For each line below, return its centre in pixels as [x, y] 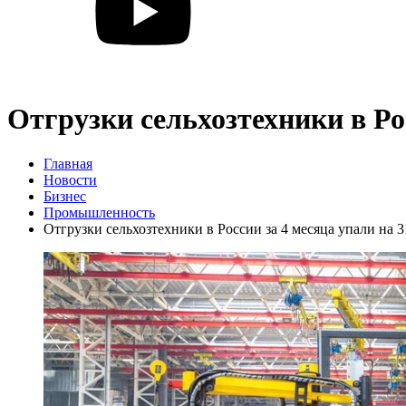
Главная [68, 163]
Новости [70, 179]
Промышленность [99, 212]
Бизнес [65, 196]
